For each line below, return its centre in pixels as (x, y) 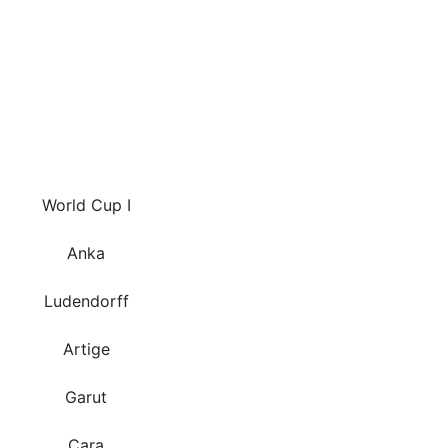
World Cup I (86, 205)
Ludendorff (86, 301)
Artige (86, 349)
